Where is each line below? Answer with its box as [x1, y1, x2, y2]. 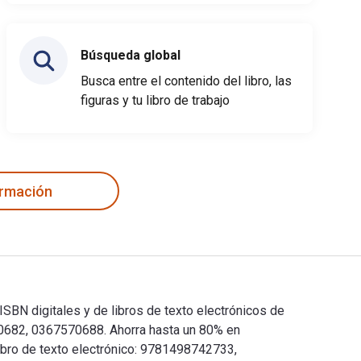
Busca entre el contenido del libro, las [81, 73, 292, 89]
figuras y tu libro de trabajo [81, 93, 230, 108]
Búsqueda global [81, 48, 180, 63]
